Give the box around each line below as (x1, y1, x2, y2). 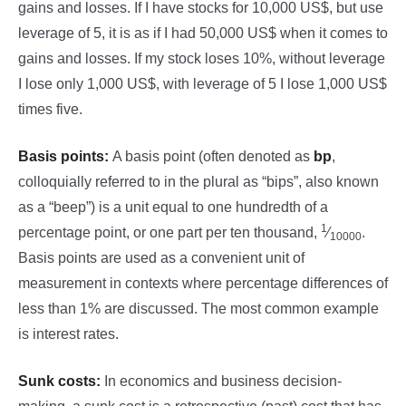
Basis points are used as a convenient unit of (18, 250, 304, 266)
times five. (18, 101, 82, 117)
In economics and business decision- (101, 373, 342, 389)
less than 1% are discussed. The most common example (18, 301, 379, 316)
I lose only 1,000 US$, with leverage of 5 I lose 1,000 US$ (18, 76, 387, 92)
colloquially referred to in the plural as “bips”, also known (18, 174, 379, 189)
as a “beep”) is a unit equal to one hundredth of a (18, 199, 328, 215)
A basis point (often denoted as (112, 149, 314, 164)
